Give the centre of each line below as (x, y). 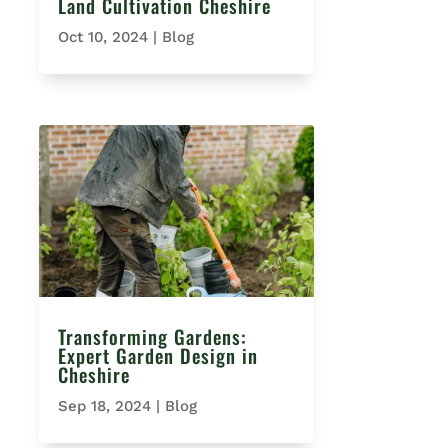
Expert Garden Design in (157, 355)
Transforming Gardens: (152, 336)
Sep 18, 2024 (104, 406)
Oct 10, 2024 (102, 37)
